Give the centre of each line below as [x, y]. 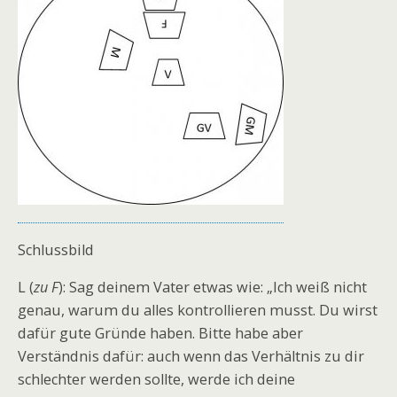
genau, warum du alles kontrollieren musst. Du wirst [198, 311]
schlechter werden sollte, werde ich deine [156, 380]
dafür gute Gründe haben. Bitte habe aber [160, 334]
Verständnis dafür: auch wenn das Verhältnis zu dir [191, 357]
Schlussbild [56, 249]
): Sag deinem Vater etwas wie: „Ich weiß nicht [213, 288]
